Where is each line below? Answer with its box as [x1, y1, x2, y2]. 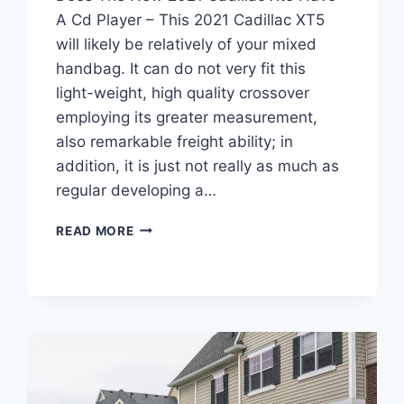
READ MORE [56, 223, 134, 238]
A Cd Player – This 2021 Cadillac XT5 [56, 10, 326, 29]
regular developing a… [56, 180, 217, 199]
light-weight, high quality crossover [56, 83, 310, 102]
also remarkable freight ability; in [56, 132, 294, 151]
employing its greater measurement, [56, 107, 318, 126]
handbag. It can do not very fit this [56, 59, 307, 78]
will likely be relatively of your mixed [56, 34, 317, 53]
